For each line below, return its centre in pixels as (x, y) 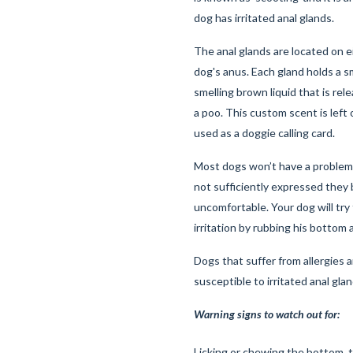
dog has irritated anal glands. (264, 18)
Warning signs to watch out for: (267, 314)
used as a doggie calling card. (264, 133)
